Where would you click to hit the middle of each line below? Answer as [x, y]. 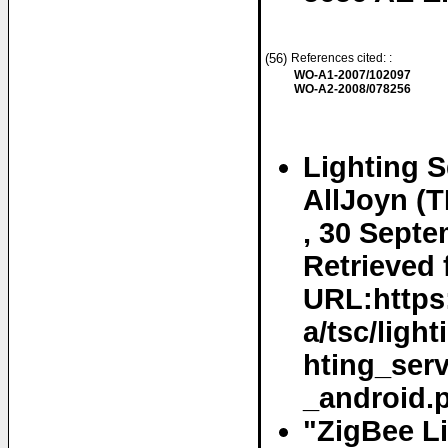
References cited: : [343, 58]
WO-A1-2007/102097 [352, 75]
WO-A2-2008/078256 [352, 89]
